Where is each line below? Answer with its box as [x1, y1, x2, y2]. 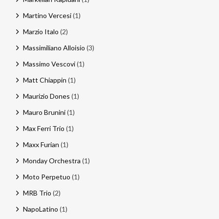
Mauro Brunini [22, 108, 66, 116]
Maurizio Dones [22, 91, 70, 100]
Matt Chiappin [22, 75, 66, 84]
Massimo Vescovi [22, 59, 75, 68]
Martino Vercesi [22, 11, 71, 20]
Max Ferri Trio [22, 124, 65, 132]
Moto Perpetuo [22, 172, 70, 181]
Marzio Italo [22, 27, 59, 36]
